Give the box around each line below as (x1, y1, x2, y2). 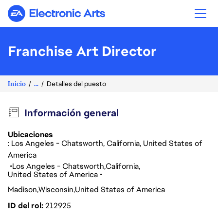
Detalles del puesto (47, 79, 106, 88)
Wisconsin (38, 184, 73, 195)
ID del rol (8, 200, 43, 211)
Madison (8, 184, 37, 195)
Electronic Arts (55, 12, 109, 22)
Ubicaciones (8, 129, 53, 140)
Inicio (8, 79, 26, 88)
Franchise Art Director (8, 42, 157, 60)
